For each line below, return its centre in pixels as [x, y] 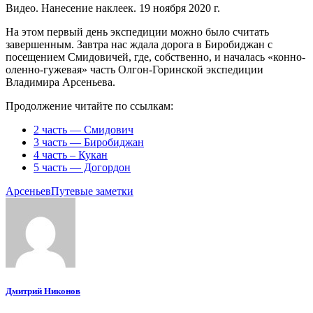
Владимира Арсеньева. [60, 82]
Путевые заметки [92, 191]
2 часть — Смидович [83, 129]
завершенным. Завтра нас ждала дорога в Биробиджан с [139, 44]
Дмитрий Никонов [43, 291]
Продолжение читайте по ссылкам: [89, 105]
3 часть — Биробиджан [89, 142]
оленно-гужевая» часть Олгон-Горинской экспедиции [134, 69]
